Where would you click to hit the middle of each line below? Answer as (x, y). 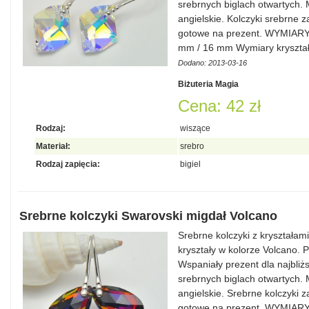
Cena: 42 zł (219, 106)
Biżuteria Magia (208, 84)
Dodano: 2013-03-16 (212, 63)
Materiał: (53, 146)
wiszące (195, 128)
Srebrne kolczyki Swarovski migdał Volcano (148, 216)
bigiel (190, 164)
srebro (192, 146)
